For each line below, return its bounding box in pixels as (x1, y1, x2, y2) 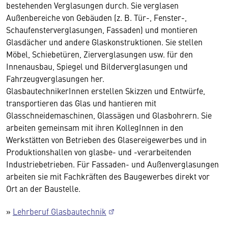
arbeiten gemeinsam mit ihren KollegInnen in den (6, 122, 183, 133)
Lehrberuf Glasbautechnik (13, 206, 106, 217)
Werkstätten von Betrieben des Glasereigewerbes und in (6, 134, 207, 145)
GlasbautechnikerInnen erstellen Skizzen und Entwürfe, (6, 85, 205, 96)
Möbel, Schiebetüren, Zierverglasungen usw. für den (6, 48, 193, 60)
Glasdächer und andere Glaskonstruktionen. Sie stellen (6, 36, 203, 47)
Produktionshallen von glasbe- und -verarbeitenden (6, 146, 191, 157)
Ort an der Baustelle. (6, 183, 80, 194)
